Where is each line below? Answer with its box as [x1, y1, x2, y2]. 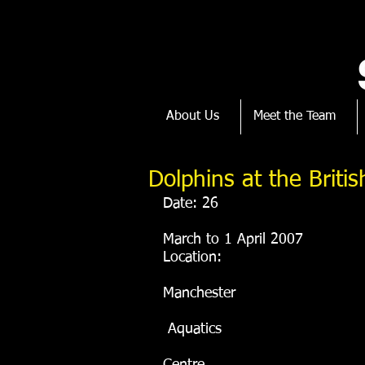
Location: [163, 250, 226, 265]
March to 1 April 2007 [163, 232, 303, 247]
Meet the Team [253, 110, 336, 123]
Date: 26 [163, 196, 218, 211]
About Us [166, 110, 219, 123]
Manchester [163, 286, 235, 301]
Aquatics [168, 322, 222, 336]
